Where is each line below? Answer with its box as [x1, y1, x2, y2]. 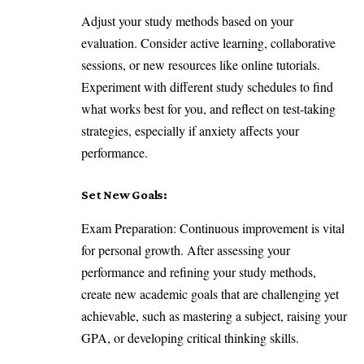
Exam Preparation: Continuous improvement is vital [81, 219, 344, 236]
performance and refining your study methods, [81, 262, 316, 280]
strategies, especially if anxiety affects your [81, 122, 299, 140]
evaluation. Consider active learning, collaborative [81, 34, 336, 52]
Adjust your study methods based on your [81, 12, 293, 30]
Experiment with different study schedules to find [81, 78, 333, 96]
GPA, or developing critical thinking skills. [81, 328, 307, 346]
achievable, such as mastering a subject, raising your [81, 306, 347, 324]
